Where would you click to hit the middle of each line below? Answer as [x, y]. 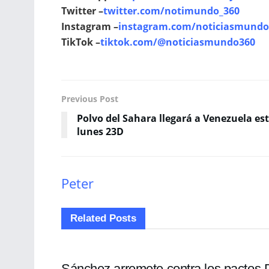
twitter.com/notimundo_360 [171, 11]
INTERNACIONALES [104, 235]
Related [88, 218]
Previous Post [90, 99]
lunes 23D [100, 132]
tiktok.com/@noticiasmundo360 [178, 42]
